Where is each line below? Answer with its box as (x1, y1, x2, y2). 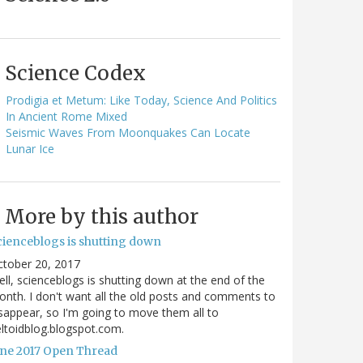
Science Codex (5, 60, 146, 86)
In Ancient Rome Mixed (6, 108, 127, 124)
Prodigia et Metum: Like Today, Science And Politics (6, 92, 277, 108)
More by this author (5, 203, 199, 229)
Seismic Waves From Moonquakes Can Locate (6, 124, 250, 140)
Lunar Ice (6, 140, 54, 156)
